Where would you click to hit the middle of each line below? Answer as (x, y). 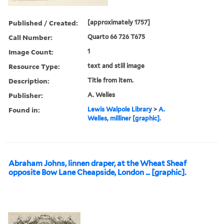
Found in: (24, 109)
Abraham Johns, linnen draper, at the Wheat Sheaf (97, 163)
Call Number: (30, 37)
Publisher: (26, 95)
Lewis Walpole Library (120, 109)
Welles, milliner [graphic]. (124, 118)
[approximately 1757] (119, 22)
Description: (29, 80)
